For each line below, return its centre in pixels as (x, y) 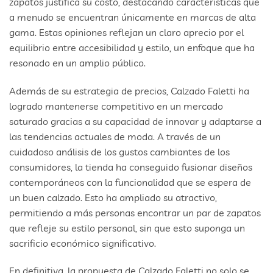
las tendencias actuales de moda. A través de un (115, 136)
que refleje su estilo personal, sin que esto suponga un (127, 228)
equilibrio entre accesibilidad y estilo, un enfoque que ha (132, 47)
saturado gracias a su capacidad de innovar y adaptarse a (135, 121)
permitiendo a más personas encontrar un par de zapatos (135, 212)
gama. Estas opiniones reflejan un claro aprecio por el (126, 32)
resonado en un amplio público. (77, 62)
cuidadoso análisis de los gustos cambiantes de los (119, 151)
